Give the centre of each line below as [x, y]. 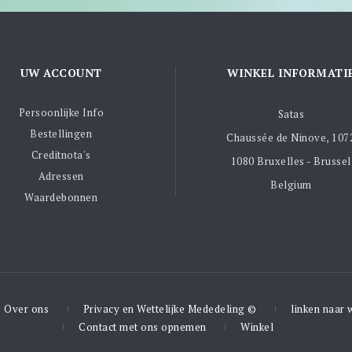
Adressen [61, 176]
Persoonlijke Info [61, 112]
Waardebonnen [61, 197]
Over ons [26, 308]
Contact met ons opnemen [143, 326]
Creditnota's [61, 154]
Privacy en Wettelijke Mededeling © [170, 308]
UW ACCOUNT [61, 72]
